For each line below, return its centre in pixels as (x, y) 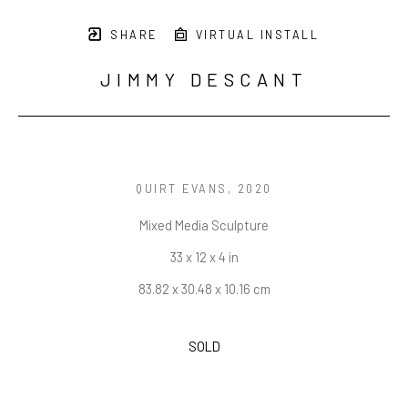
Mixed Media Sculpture (204, 225)
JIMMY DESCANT (204, 80)
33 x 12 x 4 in (204, 257)
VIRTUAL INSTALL (255, 35)
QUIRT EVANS (182, 189)
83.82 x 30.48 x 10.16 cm (204, 289)
